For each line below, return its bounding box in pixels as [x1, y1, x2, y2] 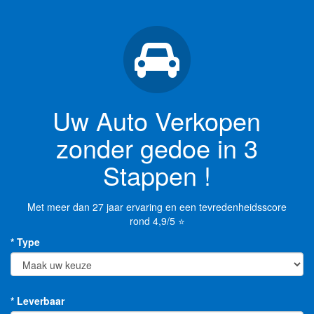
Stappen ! [102, 157, 211, 193]
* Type [11, 235, 40, 249]
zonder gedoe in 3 [55, 130, 258, 165]
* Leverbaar [11, 294, 64, 308]
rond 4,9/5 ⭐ [129, 214, 185, 228]
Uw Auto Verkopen [53, 102, 261, 138]
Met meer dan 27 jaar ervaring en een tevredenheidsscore [27, 200, 287, 214]
